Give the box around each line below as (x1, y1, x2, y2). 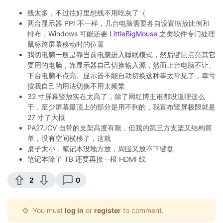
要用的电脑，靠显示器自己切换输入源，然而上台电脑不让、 (27, 60, 216, 69)
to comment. (121, 206, 164, 215)
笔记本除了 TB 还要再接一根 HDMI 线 (27, 154, 146, 163)
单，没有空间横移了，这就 (27, 133, 111, 142)
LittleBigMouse (110, 29, 157, 38)
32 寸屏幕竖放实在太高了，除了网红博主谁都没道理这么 (27, 92, 205, 101)
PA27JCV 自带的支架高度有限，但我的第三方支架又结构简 (27, 123, 212, 132)
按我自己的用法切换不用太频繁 (27, 81, 125, 90)
